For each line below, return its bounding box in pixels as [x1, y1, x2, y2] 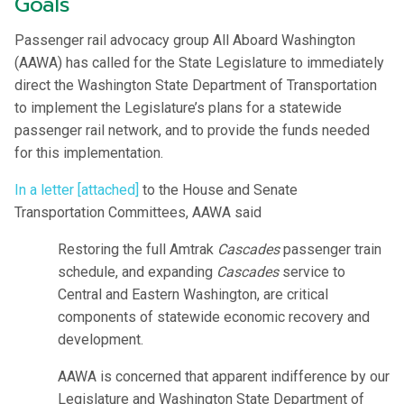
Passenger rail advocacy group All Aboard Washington [14, 32, 355, 50]
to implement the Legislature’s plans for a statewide [14, 99, 342, 117]
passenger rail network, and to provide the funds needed [14, 122, 370, 140]
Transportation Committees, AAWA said [14, 204, 262, 222]
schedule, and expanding [58, 263, 216, 281]
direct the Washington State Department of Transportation [14, 77, 377, 95]
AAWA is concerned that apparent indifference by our [58, 368, 390, 386]
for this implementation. [14, 144, 163, 162]
